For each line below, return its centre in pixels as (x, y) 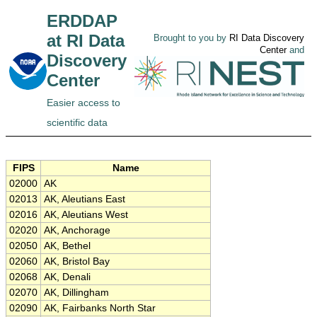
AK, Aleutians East (85, 199)
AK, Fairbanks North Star (100, 308)
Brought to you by (191, 38)
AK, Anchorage (77, 230)
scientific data (77, 122)
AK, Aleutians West (86, 215)
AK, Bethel (67, 246)
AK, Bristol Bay (77, 261)
